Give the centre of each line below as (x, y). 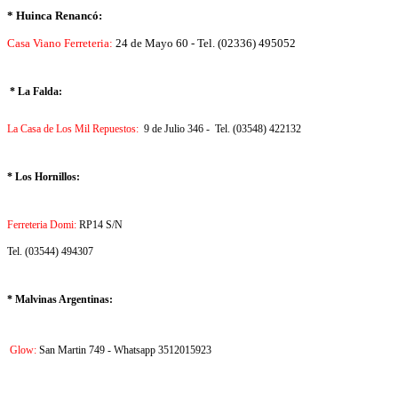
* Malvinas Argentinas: (60, 300)
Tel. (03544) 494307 (50, 252)
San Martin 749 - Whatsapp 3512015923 (125, 350)
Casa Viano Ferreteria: (60, 44)
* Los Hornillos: (44, 177)
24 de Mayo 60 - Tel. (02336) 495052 (204, 44)
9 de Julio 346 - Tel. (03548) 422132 (221, 129)
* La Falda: (36, 92)
